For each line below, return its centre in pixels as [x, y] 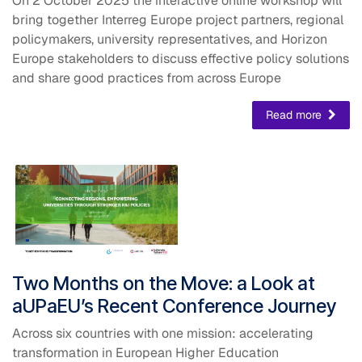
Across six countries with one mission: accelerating [163, 334]
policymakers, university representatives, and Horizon [170, 40]
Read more [295, 115]
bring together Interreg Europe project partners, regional [178, 20]
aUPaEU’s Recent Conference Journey [174, 306]
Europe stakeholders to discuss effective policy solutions [181, 59]
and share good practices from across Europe [147, 78]
